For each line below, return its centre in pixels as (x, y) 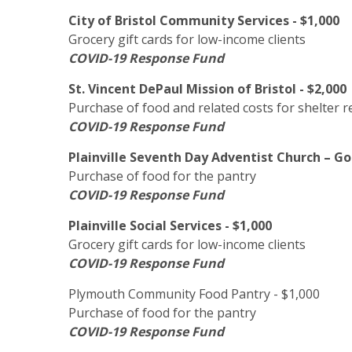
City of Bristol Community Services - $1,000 (204, 20)
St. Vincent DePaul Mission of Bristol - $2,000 (207, 89)
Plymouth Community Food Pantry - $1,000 (194, 294)
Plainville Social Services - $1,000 (170, 225)
